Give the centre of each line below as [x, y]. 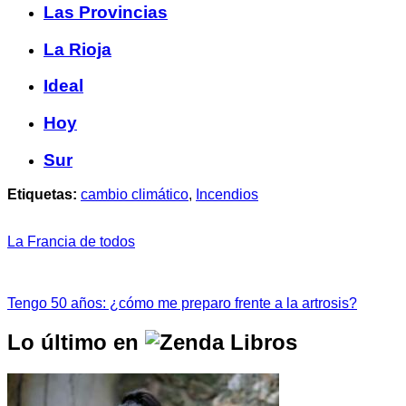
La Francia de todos [71, 242]
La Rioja [77, 49]
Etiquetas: [42, 195]
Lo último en [76, 343]
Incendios [227, 195]
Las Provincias [106, 12]
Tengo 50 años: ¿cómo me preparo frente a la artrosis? [182, 304]
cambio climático [135, 195]
